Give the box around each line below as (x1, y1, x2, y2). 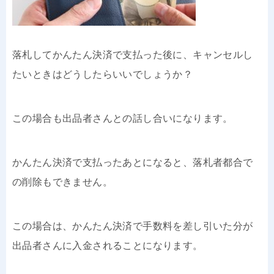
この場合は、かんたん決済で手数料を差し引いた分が (12, 220, 253, 231)
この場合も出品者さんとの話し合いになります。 (12, 113, 233, 124)
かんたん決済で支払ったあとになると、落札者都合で (12, 157, 253, 168)
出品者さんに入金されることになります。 (12, 240, 203, 251)
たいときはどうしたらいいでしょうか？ (12, 68, 193, 80)
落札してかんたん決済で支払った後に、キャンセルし (12, 49, 253, 60)
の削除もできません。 (12, 176, 113, 187)
